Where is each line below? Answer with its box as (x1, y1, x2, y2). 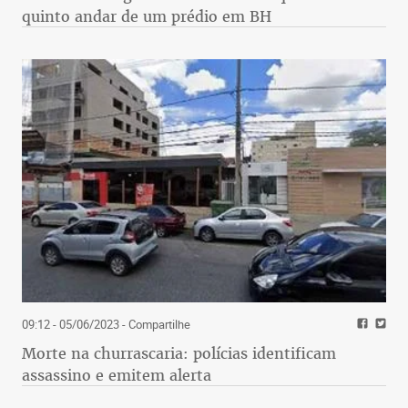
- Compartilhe (119, 315, 190, 332)
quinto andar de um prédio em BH (22, 5, 271, 26)
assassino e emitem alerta (22, 364, 211, 385)
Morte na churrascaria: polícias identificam (22, 342, 336, 363)
